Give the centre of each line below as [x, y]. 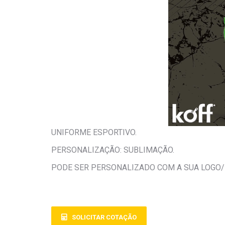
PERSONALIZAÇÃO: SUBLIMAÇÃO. [113, 150]
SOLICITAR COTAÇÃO [104, 217]
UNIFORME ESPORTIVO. [94, 132]
